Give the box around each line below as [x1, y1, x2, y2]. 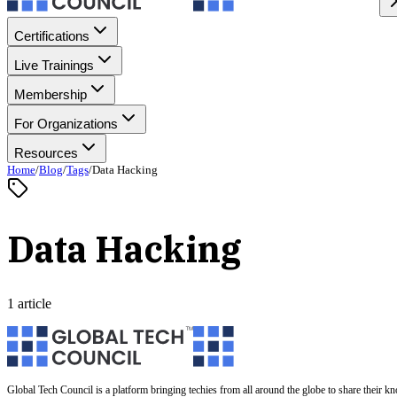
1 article [7, 295, 51, 311]
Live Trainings [14, 58, 94, 73]
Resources [14, 145, 78, 160]
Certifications [14, 28, 90, 43]
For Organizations [14, 116, 118, 131]
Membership [14, 87, 87, 102]
